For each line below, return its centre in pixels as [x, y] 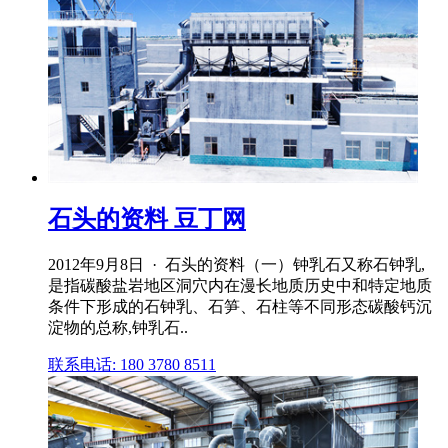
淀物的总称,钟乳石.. [118, 328]
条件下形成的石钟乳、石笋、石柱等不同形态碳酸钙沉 [240, 307]
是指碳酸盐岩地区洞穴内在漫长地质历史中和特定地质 [240, 286]
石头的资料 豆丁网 [147, 219]
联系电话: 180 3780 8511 [132, 365]
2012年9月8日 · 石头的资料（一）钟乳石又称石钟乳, [236, 265]
